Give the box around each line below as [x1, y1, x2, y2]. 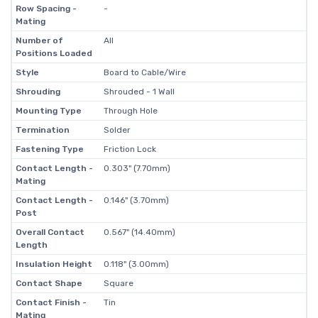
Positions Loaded [15, 48, 92, 58]
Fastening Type [15, 144, 84, 154]
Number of [15, 35, 63, 45]
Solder [103, 125, 131, 135]
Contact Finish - [15, 297, 87, 307]
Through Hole [103, 106, 158, 116]
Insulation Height [15, 259, 92, 269]
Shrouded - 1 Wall [103, 87, 175, 97]
